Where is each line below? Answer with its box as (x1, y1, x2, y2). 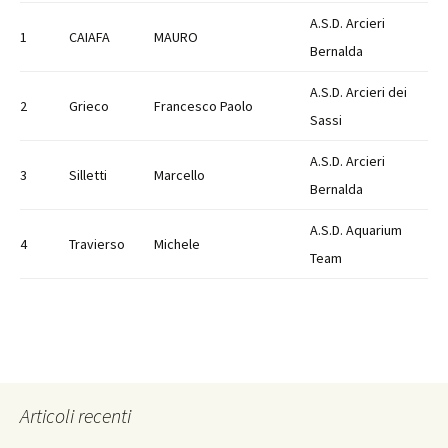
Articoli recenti (20, 402, 131, 428)
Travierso (69, 234, 125, 253)
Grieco (69, 96, 109, 115)
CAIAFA (69, 27, 110, 46)
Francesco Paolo (154, 96, 253, 115)
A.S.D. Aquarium (310, 220, 402, 239)
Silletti (69, 165, 107, 184)
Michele (154, 234, 200, 253)
